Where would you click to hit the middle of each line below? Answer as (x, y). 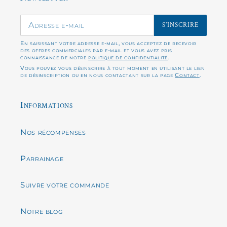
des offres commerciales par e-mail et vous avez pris (96, 50)
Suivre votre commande (65, 185)
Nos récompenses (53, 132)
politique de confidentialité (128, 57)
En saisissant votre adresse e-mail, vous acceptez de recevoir (109, 43)
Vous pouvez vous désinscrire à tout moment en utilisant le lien (113, 68)
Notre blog (42, 211)
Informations (47, 105)
